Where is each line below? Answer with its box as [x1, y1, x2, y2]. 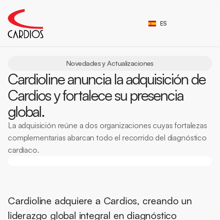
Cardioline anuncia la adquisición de [8, 70, 205, 88]
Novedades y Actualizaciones [66, 59, 154, 67]
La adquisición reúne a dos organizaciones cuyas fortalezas [8, 120, 207, 130]
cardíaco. [8, 145, 39, 155]
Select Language [138, 13, 185, 20]
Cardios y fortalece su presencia [8, 86, 183, 104]
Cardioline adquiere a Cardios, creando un [8, 194, 192, 207]
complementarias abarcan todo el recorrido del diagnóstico [8, 133, 207, 142]
